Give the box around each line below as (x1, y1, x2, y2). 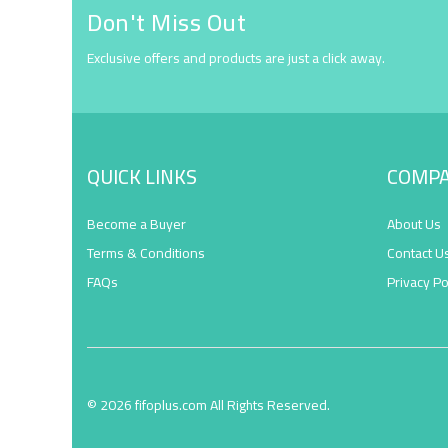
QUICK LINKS (87, 157, 197, 195)
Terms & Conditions (87, 239, 205, 266)
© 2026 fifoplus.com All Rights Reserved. (87, 392, 330, 419)
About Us (387, 210, 441, 237)
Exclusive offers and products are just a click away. (87, 44, 385, 71)
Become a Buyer (87, 210, 186, 237)
